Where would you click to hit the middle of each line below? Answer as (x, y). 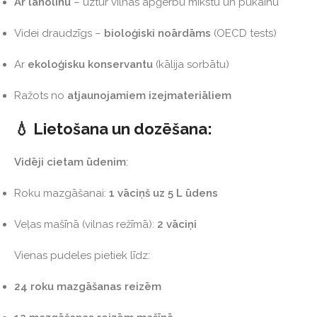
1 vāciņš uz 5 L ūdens (163, 194)
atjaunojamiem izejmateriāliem (149, 96)
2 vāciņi (177, 225)
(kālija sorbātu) (191, 65)
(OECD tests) (244, 34)
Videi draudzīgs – (59, 34)
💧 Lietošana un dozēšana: (113, 129)
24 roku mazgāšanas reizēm (88, 287)
